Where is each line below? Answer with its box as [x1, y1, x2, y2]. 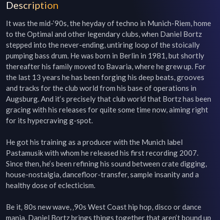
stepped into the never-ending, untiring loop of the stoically [6, 40, 200, 49]
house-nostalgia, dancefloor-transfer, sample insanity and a [6, 170, 199, 179]
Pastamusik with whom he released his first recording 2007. [6, 148, 198, 157]
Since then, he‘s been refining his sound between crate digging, [6, 159, 207, 168]
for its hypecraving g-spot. [6, 116, 93, 125]
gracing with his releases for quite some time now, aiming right [6, 105, 208, 114]
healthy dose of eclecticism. [6, 181, 95, 190]
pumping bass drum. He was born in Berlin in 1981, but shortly [6, 51, 204, 60]
